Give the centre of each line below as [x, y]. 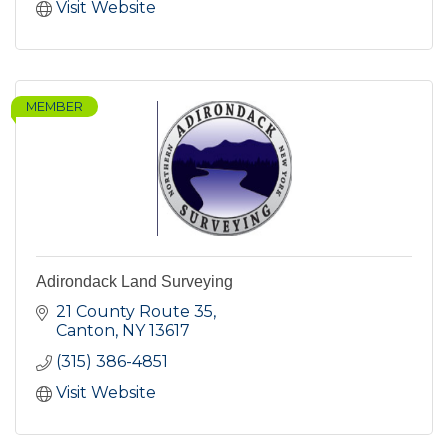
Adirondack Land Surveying [134, 282]
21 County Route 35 [134, 312]
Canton [85, 331]
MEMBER [54, 107]
